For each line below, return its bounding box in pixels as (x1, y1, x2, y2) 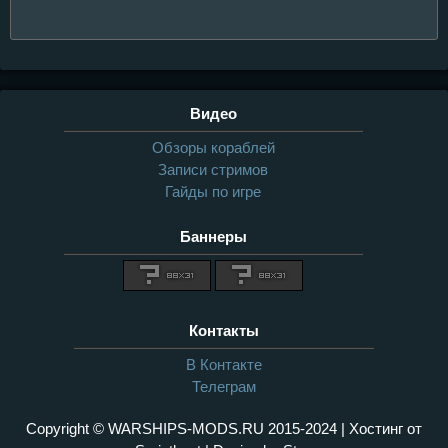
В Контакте (186, 355, 262, 373)
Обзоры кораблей (151, 138, 275, 156)
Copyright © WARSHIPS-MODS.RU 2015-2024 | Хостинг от (26, 419, 422, 437)
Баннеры (179, 227, 247, 245)
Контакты (189, 321, 259, 339)
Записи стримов (158, 160, 269, 178)
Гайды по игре (165, 182, 262, 200)
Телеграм (192, 377, 256, 395)
